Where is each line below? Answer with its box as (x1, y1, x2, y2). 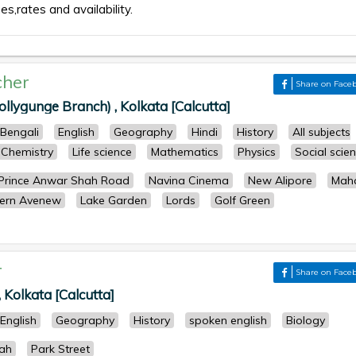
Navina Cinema (149, 173, 229, 188)
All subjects (292, 125, 350, 139)
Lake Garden (80, 193, 147, 207)
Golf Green (215, 193, 270, 207)
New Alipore (248, 173, 312, 188)
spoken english (189, 313, 267, 327)
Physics (238, 145, 276, 159)
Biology (286, 313, 325, 327)
